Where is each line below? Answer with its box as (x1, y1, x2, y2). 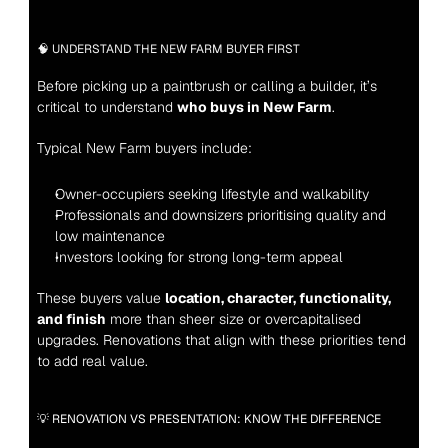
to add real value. (36, 352, 148, 370)
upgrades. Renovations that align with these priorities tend (36, 331, 406, 349)
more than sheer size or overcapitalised (105, 310, 361, 328)
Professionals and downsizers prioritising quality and (54, 206, 386, 224)
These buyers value (36, 289, 165, 307)
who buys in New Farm (176, 98, 332, 116)
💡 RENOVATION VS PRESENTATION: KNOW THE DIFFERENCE (36, 411, 381, 427)
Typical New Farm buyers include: (36, 139, 252, 157)
